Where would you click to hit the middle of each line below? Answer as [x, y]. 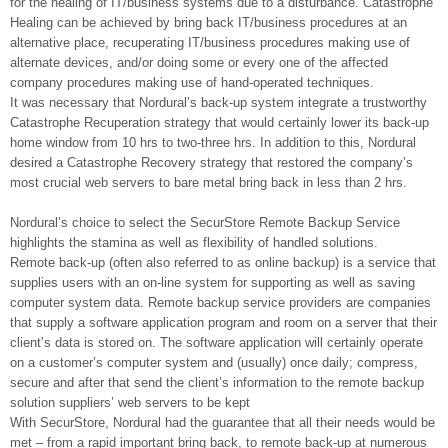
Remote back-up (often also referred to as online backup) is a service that [223, 262]
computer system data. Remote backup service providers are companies [220, 302]
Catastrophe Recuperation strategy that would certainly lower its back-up [219, 122]
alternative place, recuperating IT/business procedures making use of [210, 42]
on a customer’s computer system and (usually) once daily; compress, [214, 362]
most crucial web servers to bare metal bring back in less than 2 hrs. [208, 182]
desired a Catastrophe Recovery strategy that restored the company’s [211, 162]
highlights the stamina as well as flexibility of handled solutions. [194, 242]
